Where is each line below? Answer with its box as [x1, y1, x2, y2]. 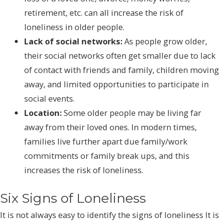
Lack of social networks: [24, 35, 123, 47]
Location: [24, 107, 62, 118]
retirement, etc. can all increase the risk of [24, 6, 184, 18]
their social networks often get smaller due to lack [24, 49, 216, 61]
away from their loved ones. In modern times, [24, 121, 197, 133]
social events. [24, 92, 75, 104]
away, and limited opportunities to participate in [24, 78, 209, 90]
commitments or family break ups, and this [24, 149, 190, 161]
